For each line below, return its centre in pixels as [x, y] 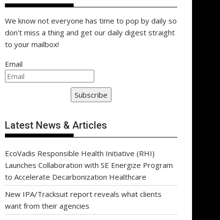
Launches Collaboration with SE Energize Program [89, 165]
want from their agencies [47, 206]
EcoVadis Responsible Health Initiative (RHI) [80, 153]
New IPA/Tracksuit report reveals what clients [83, 194]
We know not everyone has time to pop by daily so [91, 21]
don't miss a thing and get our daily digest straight [90, 32]
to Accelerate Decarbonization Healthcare [76, 177]
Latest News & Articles [56, 125]
